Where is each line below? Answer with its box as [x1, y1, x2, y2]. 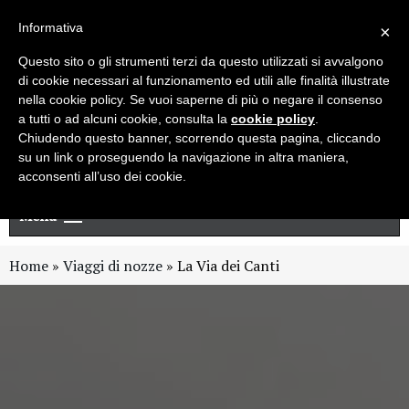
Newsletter [34, 10, 116, 28]
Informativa [18, 20, 83, 35]
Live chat [176, 9, 247, 29]
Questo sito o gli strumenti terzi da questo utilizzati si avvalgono [18, 54, 383, 68]
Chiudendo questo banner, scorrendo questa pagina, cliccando [18, 131, 381, 145]
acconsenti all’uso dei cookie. [18, 169, 186, 184]
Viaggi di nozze [63, 255, 163, 276]
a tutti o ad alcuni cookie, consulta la [18, 111, 231, 126]
